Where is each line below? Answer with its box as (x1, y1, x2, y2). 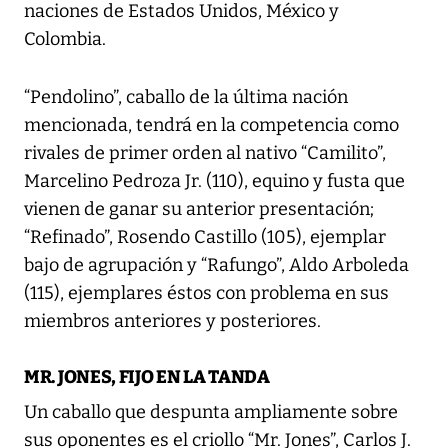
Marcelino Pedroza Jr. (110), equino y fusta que (24, 170, 405, 193)
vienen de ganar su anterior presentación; (24, 198, 374, 221)
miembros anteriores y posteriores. (24, 310, 321, 333)
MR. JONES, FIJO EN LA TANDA (24, 366, 270, 389)
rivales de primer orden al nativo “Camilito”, (24, 142, 386, 165)
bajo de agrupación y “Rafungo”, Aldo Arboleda (24, 254, 409, 277)
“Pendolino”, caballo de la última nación (24, 86, 348, 109)
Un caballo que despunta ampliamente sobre (24, 401, 398, 424)
